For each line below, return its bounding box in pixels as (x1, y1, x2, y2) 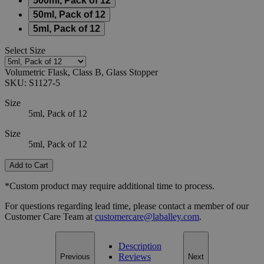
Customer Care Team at (5, 211, 95, 222)
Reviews (118, 251, 151, 262)
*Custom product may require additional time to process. (5, 180, 214, 191)
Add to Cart (9, 160, 48, 170)
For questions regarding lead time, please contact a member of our (5, 200, 249, 211)
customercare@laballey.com (95, 211, 199, 222)
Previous (60, 252, 90, 262)
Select (5, 45, 27, 55)
